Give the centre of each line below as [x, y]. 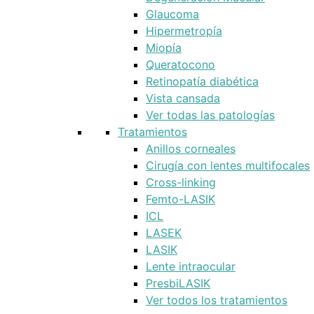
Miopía [164, 48]
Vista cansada [183, 98]
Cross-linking [181, 182]
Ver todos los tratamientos [217, 300]
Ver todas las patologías [210, 115]
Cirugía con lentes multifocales [228, 165]
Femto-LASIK [180, 199]
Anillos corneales [191, 149]
